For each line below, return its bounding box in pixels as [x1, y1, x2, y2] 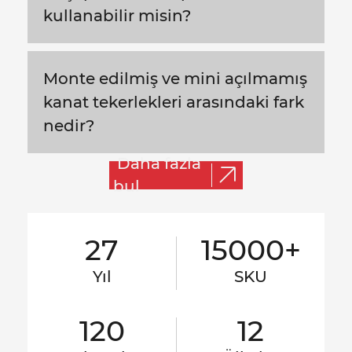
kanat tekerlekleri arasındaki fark [43, 92, 304, 112]
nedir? [43, 115, 94, 135]
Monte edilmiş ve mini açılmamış [43, 68, 307, 88]
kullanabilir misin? [43, 5, 191, 25]
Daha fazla [117, 154, 201, 174]
